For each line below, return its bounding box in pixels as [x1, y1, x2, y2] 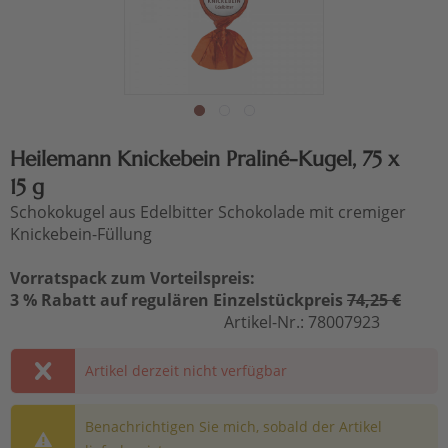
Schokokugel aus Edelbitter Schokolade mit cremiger [10, 200, 406, 223]
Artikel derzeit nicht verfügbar [84, 360, 287, 380]
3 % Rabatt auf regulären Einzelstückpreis [10, 288, 347, 311]
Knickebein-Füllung [10, 222, 152, 245]
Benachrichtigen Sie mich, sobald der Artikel [84, 416, 382, 436]
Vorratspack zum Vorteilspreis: [10, 266, 255, 289]
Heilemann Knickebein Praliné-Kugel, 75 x [10, 145, 399, 172]
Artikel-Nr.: [224, 310, 308, 333]
